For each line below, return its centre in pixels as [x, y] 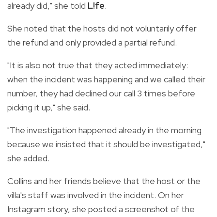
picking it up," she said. [49, 107]
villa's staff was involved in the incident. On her [96, 195]
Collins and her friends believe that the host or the [104, 181]
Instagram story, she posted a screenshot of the [101, 209]
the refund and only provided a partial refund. [92, 42]
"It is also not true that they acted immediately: [98, 65]
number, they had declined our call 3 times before [101, 93]
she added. [28, 158]
